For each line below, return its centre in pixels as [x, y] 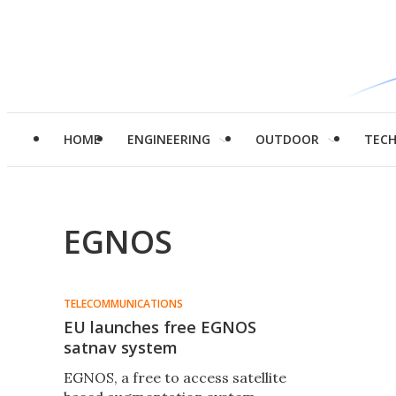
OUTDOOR [287, 139]
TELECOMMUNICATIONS [123, 304]
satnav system [121, 347]
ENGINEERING [169, 139]
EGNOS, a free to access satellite [175, 377]
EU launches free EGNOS [160, 327]
